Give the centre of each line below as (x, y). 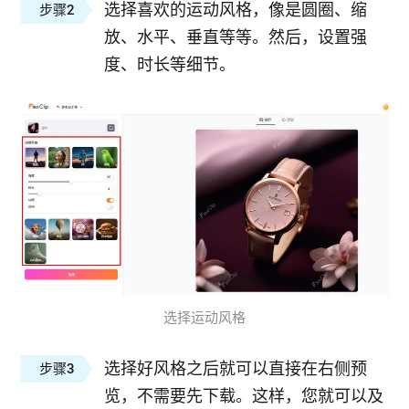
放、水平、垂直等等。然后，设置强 (236, 37)
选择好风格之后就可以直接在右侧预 (236, 368)
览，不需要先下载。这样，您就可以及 (244, 395)
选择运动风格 (204, 317)
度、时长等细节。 (170, 65)
